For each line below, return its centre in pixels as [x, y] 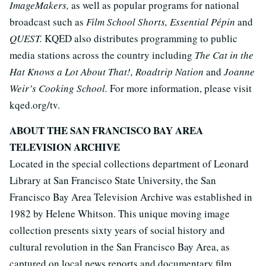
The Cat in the [223, 55]
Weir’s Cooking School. [60, 88]
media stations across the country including [101, 55]
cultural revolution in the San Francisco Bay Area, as [120, 247]
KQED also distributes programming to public [141, 39]
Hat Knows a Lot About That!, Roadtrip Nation [108, 72]
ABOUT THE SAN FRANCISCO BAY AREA [106, 131]
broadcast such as [47, 22]
